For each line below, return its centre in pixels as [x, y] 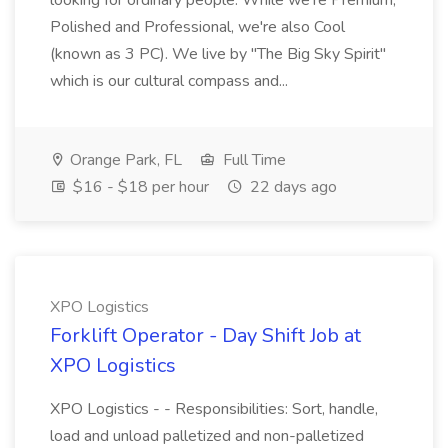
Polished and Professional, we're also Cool [197, 27]
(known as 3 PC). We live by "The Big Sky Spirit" [218, 54]
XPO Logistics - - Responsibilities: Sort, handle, [214, 409]
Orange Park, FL [124, 160]
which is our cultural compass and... [169, 81]
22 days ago [291, 187]
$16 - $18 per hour [139, 187]
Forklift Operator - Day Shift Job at [205, 335]
